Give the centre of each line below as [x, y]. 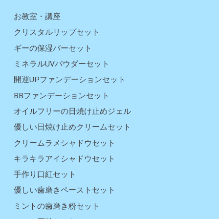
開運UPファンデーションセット [70, 80]
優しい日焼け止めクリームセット [72, 127]
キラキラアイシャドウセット [65, 159]
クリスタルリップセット [57, 33]
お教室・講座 [37, 17]
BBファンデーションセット [62, 96]
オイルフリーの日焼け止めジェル [72, 111]
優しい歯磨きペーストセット [65, 190]
